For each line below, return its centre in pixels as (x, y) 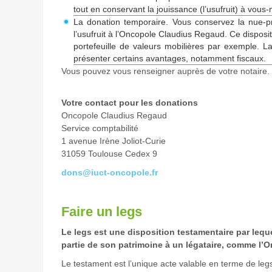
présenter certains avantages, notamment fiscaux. (169, 58)
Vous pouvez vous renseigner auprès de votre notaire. (165, 71)
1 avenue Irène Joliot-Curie (123, 141)
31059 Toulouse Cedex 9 (109, 154)
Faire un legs (101, 212)
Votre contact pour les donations (132, 103)
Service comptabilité (107, 128)
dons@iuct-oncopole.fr (109, 172)
